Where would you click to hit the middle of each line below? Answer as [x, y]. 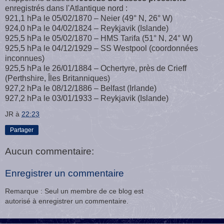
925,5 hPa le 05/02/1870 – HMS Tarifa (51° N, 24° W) [99, 38]
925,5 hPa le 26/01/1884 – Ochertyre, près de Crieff [96, 68]
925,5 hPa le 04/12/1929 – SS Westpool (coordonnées [101, 48]
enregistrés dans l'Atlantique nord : [66, 8]
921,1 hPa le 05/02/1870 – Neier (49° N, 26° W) [89, 18]
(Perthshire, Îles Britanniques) [57, 78]
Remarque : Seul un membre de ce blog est [74, 191]
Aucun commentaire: [49, 151]
